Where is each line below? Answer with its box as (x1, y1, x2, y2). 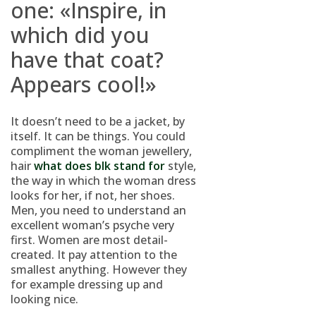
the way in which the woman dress (11, 173, 196, 188)
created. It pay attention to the (11, 247, 177, 262)
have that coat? (11, 45, 164, 74)
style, (165, 158, 196, 174)
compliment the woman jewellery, (11, 143, 192, 159)
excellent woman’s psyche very (11, 217, 174, 233)
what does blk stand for (34, 158, 165, 174)
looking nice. (11, 291, 78, 307)
